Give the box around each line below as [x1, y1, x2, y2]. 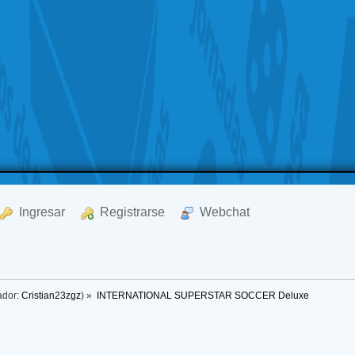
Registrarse [94, 205, 166, 219]
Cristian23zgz [21, 291, 82, 301]
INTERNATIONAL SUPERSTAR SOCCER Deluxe [97, 291, 310, 301]
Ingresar [13, 205, 66, 219]
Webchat [193, 205, 250, 219]
